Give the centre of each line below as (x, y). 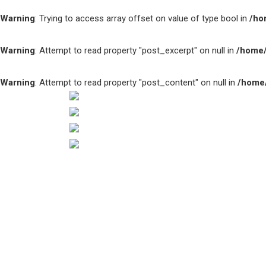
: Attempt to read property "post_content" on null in (136, 82)
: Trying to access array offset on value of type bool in (142, 18)
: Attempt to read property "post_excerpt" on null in (136, 50)
